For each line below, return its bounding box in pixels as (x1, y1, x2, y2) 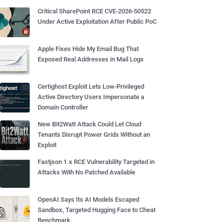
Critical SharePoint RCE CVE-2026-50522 (38, 7, 151, 15)
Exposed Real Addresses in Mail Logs (38, 55, 144, 63)
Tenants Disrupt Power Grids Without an (38, 131, 150, 138)
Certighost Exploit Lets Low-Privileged (38, 83, 144, 90)
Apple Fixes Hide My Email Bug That (38, 45, 139, 53)
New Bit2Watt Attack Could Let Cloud (38, 120, 141, 128)
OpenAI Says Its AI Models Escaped (38, 196, 139, 203)
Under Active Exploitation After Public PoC (38, 18, 157, 25)
